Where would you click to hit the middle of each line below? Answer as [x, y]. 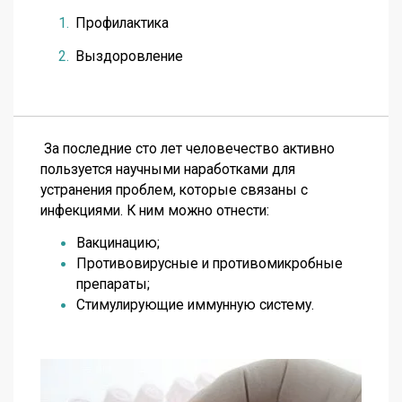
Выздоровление [129, 56]
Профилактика [122, 23]
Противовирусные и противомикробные [210, 264]
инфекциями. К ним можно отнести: [155, 211]
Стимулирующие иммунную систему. [195, 305]
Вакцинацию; [118, 243]
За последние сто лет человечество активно [188, 149]
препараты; [113, 284]
